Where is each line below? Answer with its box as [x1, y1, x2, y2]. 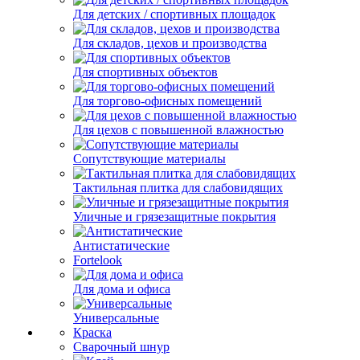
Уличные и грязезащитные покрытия [73, 209, 276, 223]
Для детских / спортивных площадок [73, 6, 276, 21]
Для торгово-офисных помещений [73, 93, 262, 108]
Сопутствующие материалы [73, 151, 226, 166]
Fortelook [73, 252, 122, 267]
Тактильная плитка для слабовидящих [73, 180, 283, 194]
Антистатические [73, 238, 170, 252]
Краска [73, 325, 112, 339]
